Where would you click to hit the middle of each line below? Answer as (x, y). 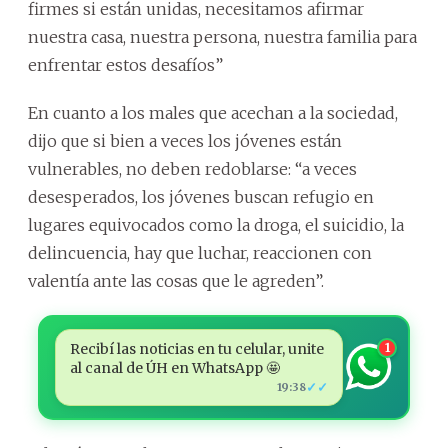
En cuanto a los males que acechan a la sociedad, (213, 112)
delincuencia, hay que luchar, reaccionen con (200, 252)
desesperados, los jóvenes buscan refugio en (201, 196)
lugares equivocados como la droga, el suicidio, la (216, 224)
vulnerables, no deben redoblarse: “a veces (192, 168)
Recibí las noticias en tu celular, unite (196, 348)
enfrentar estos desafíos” (125, 64)
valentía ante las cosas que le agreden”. (176, 280)
